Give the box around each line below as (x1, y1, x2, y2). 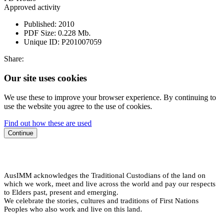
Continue (8, 129, 33, 137)
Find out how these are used (4, 118, 92, 127)
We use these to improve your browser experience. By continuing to (4, 93, 216, 102)
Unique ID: (24, 38, 59, 47)
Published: (24, 20, 56, 29)
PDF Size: (24, 29, 56, 38)
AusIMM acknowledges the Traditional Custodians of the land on (4, 171, 206, 179)
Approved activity (4, 3, 60, 12)
